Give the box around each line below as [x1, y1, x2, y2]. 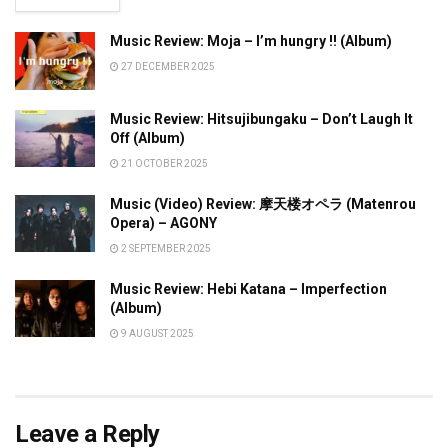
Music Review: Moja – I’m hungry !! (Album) [110, 33, 392, 50]
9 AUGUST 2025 [119, 327, 194, 339]
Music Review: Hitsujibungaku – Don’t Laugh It [110, 110, 413, 127]
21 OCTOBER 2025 [119, 157, 208, 169]
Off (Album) [110, 129, 185, 146]
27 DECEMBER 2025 [119, 61, 215, 73]
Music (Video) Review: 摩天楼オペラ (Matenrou [110, 195, 416, 212]
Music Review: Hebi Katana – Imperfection [110, 280, 387, 297]
